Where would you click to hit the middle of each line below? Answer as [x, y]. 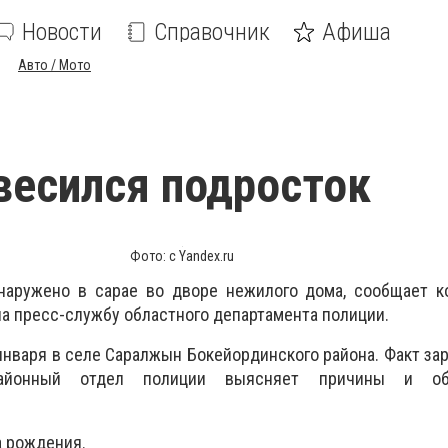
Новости [62, 32]
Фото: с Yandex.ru [182, 256]
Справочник [212, 32]
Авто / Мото [54, 65]
